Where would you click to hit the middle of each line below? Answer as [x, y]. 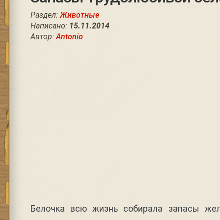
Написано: [50, 26]
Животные [79, 15]
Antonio [69, 37]
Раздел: [45, 15]
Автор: [43, 37]
